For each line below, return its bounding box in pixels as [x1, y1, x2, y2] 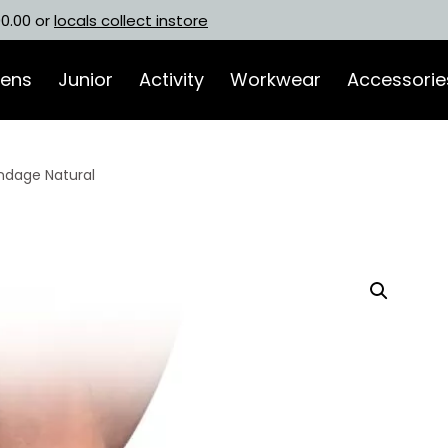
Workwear [229, 66, 321, 92]
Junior [57, 66, 113, 92]
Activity [138, 66, 204, 92]
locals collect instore [54, 10, 208, 31]
